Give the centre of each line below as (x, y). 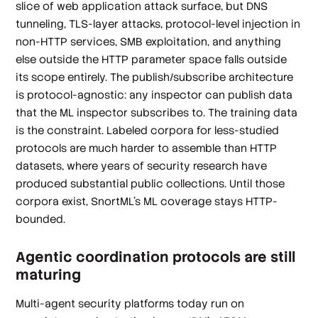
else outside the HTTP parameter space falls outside (152, 59)
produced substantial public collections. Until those (150, 183)
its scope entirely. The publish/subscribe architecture (155, 77)
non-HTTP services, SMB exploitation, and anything (149, 41)
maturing (49, 274)
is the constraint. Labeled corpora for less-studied (148, 130)
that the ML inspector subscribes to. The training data (157, 112)
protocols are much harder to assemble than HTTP (147, 148)
